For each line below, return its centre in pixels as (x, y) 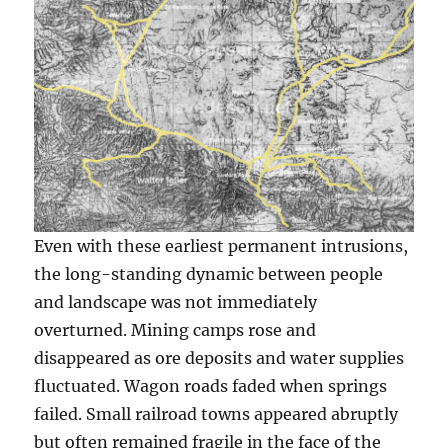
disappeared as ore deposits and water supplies (219, 357)
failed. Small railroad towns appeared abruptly (216, 413)
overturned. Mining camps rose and (175, 329)
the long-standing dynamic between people (209, 273)
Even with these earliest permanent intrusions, (221, 245)
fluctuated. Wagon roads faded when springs (211, 385)
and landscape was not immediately (176, 301)
